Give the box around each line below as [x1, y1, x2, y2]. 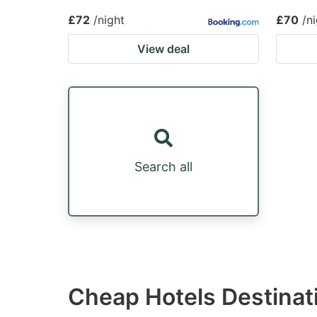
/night [93, 13, 125, 27]
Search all [134, 158, 192, 174]
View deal [137, 42, 190, 56]
